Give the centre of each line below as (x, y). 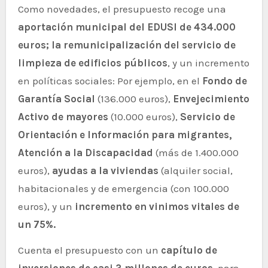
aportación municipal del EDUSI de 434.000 (127, 27)
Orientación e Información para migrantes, (125, 134)
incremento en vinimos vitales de (157, 206)
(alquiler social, (195, 170)
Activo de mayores (63, 116)
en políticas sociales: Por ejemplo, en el (110, 80)
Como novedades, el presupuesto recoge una (122, 9)
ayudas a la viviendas (105, 170)
